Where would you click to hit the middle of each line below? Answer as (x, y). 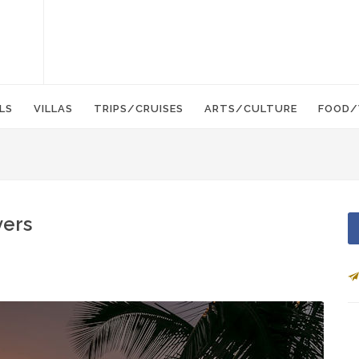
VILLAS (53, 109)
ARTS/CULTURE (251, 109)
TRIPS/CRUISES (139, 109)
